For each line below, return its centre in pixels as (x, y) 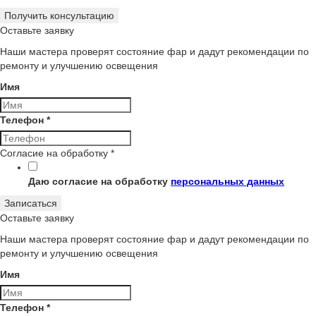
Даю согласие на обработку (99, 181)
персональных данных (227, 181)
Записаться (31, 203)
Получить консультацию (59, 16)
